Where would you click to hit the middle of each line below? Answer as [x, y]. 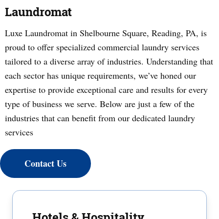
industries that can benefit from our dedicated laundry [100, 118]
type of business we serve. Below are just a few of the [100, 104]
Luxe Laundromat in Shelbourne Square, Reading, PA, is [106, 33]
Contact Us [45, 163]
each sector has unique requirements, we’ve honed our [100, 75]
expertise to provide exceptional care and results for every [106, 89]
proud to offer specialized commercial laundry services [102, 47]
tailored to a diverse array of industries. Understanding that [109, 61]
